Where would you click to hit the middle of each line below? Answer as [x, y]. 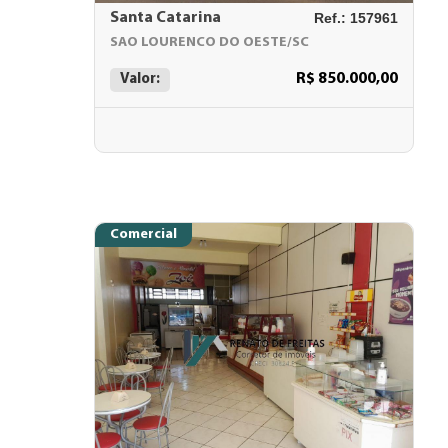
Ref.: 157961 [356, 18]
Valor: [140, 79]
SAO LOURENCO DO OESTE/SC [209, 42]
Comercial [143, 234]
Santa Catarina [165, 18]
